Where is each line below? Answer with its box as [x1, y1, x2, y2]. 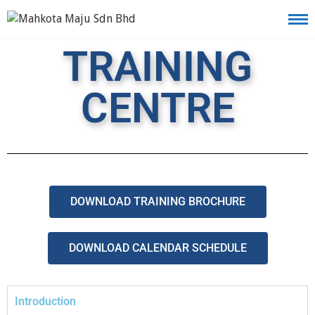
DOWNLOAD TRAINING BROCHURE [70, 195, 245, 208]
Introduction [15, 295, 76, 308]
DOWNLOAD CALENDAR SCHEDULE [68, 241, 247, 255]
